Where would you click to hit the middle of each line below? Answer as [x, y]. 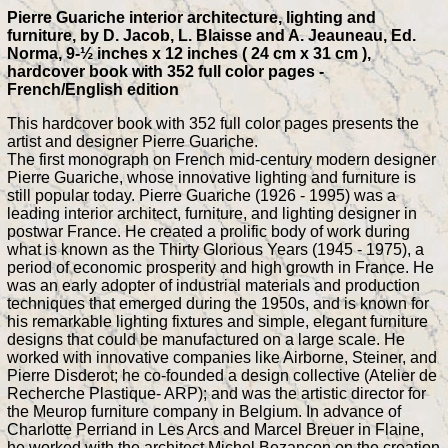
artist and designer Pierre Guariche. [132, 141]
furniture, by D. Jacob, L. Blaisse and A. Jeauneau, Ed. [211, 35]
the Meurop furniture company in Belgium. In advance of [204, 411]
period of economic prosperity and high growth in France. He [220, 267]
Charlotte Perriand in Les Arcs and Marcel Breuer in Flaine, [215, 429]
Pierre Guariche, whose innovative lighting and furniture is [211, 177]
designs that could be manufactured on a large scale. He [206, 339]
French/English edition [93, 89]
